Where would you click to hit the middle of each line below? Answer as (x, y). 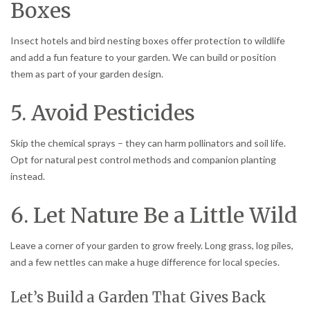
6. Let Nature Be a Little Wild (154, 215)
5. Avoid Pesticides (103, 112)
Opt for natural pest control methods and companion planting (143, 159)
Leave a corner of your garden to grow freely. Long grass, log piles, (152, 245)
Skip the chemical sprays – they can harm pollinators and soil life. (148, 143)
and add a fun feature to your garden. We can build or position (143, 57)
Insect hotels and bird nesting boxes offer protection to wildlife (148, 40)
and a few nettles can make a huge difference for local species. (145, 262)
